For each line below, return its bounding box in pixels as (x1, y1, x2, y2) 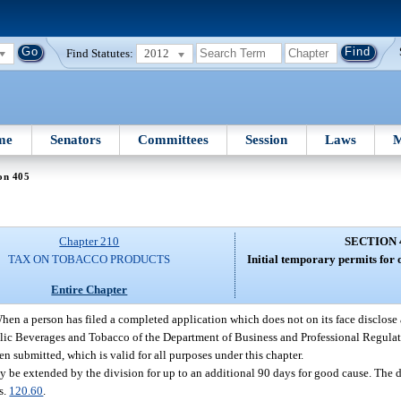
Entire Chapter (51, 282, 128, 296)
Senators (49, 132, 101, 147)
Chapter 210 (59, 235, 120, 249)
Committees (138, 132, 209, 147)
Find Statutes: (66, 46, 134, 60)
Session (245, 132, 288, 147)
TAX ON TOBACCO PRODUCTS (8, 252, 171, 267)
